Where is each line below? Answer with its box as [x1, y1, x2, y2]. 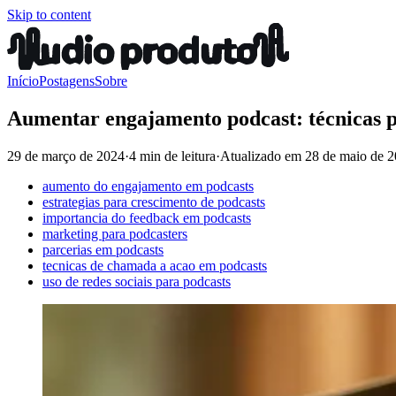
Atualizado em [220, 148, 305, 164]
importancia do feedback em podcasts [42, 209, 251, 225]
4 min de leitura [129, 148, 216, 164]
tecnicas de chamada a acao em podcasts [42, 257, 267, 273]
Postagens [39, 73, 95, 88]
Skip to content [7, 7, 91, 22]
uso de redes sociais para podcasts [42, 273, 231, 289]
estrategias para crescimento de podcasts [42, 194, 265, 209]
